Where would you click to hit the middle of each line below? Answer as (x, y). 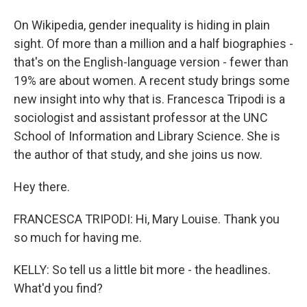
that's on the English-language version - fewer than (151, 62)
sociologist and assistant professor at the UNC (141, 118)
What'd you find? (58, 288)
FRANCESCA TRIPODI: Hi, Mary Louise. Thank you (147, 219)
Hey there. (42, 187)
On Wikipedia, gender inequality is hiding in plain (142, 25)
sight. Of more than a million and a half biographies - (153, 44)
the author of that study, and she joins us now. (138, 155)
